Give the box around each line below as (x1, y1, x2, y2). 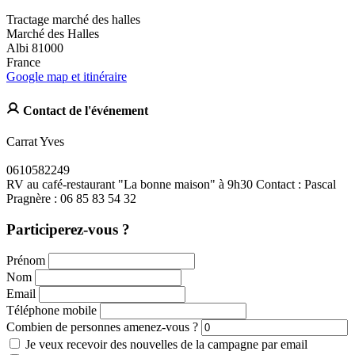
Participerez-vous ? (6, 220, 130, 238)
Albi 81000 (6, 41, 63, 55)
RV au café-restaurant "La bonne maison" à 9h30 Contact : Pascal (6, 177, 336, 191)
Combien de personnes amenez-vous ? (6, 320, 198, 334)
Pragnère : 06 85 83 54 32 (6, 191, 136, 205)
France (6, 55, 40, 70)
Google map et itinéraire (6, 70, 127, 84)
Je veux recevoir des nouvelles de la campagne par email (25, 338, 307, 352)
